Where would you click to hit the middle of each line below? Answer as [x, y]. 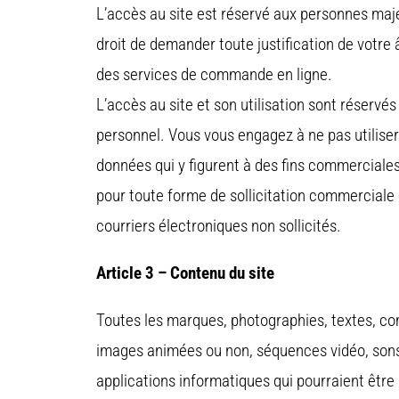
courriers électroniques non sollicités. [219, 226]
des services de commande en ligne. [214, 75]
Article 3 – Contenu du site [185, 273]
